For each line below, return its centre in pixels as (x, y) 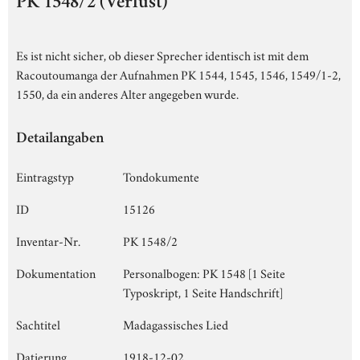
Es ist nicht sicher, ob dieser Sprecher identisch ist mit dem (162, 54)
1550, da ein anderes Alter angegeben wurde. (127, 93)
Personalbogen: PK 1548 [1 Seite (204, 272)
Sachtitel (38, 323)
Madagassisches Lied (176, 323)
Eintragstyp (45, 176)
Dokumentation (56, 272)
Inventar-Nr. (48, 240)
